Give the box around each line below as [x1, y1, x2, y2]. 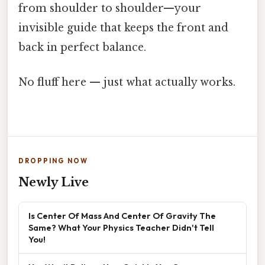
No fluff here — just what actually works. [18, 76, 235, 89]
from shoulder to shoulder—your [18, 1, 201, 15]
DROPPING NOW [18, 157, 88, 166]
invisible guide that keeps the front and [18, 21, 228, 34]
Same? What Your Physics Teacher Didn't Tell [28, 222, 214, 234]
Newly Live [18, 175, 89, 190]
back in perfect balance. [18, 40, 146, 54]
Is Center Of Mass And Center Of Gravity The [28, 210, 216, 222]
